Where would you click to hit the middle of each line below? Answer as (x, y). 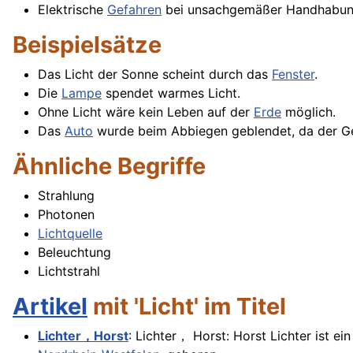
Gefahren (134, 10)
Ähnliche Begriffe (109, 166)
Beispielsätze (87, 45)
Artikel (50, 307)
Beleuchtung (74, 253)
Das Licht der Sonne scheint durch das (155, 74)
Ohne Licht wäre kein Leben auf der (146, 112)
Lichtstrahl (69, 271)
